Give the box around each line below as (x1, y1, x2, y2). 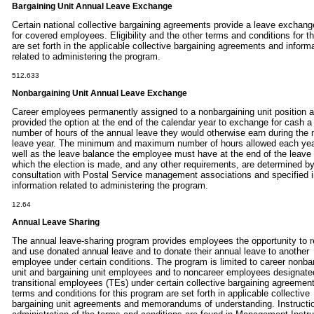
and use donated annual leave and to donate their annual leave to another (12, 245, 309, 257)
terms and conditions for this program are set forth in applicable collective (12, 287, 310, 299)
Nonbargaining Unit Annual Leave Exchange (12, 88, 187, 98)
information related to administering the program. (12, 179, 208, 191)
